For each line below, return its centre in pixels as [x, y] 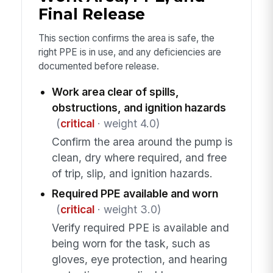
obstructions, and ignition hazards [139, 107]
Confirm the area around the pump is [142, 142]
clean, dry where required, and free [139, 158]
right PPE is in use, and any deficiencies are [129, 52]
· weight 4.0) [127, 123]
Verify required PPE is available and [140, 228]
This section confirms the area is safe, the [126, 38]
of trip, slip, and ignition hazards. [132, 174]
